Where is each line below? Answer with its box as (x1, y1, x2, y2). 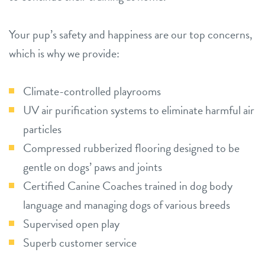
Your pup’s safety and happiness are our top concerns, (9, 25, 253, 43)
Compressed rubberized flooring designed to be (23, 138, 240, 157)
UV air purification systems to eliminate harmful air (23, 101, 254, 119)
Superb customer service (23, 233, 137, 251)
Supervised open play (23, 214, 119, 232)
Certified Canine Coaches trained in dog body (23, 176, 232, 195)
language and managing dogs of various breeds (23, 195, 230, 214)
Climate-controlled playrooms (23, 82, 161, 100)
